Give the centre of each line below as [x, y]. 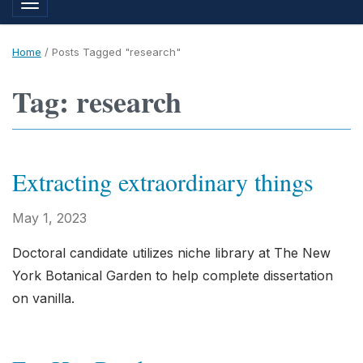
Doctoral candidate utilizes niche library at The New [171, 253]
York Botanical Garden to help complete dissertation [173, 275]
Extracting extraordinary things [163, 181]
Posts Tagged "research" [116, 52]
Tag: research [97, 101]
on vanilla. [43, 298]
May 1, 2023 [49, 218]
